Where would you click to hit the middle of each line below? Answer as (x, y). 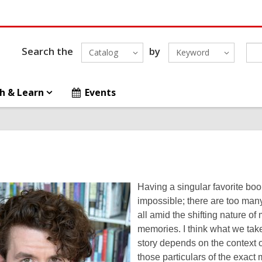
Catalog (103, 52)
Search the (47, 51)
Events (101, 92)
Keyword (192, 52)
